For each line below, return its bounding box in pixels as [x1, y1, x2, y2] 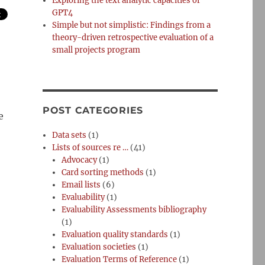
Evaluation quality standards [62, 230, 169, 240]
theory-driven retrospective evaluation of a [52, 33, 214, 43]
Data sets [52, 130, 87, 140]
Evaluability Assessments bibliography [62, 205, 207, 215]
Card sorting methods [62, 167, 144, 177]
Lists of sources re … [52, 143, 129, 153]
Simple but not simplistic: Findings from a [52, 20, 211, 30]
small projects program [52, 45, 141, 55]
